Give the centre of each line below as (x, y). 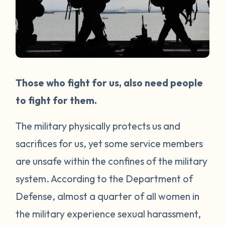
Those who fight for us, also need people (109, 82)
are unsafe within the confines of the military (112, 161)
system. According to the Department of (104, 178)
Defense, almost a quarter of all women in (108, 196)
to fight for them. (58, 100)
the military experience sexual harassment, (108, 213)
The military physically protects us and (98, 126)
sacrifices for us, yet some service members (109, 143)
